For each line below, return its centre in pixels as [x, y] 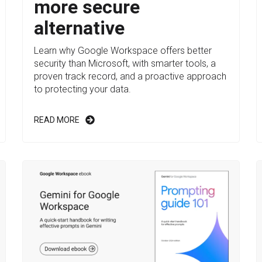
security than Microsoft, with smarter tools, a [125, 64]
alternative [80, 28]
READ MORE [57, 120]
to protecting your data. [83, 89]
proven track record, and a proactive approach [130, 77]
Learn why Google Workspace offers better [123, 51]
